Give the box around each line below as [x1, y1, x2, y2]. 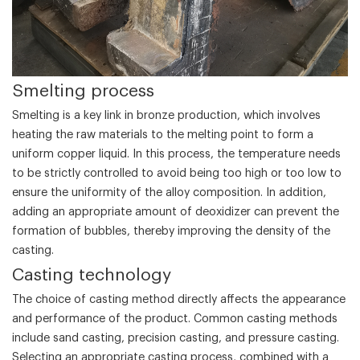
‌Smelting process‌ [12, 82, 154, 100]
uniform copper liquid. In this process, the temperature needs [12, 147, 341, 160]
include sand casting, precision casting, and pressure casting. [12, 331, 339, 344]
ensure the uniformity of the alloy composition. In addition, [12, 186, 326, 198]
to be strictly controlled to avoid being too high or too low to [12, 166, 342, 179]
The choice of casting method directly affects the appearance [12, 292, 346, 305]
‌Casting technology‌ [12, 266, 171, 284]
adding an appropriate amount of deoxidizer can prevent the [12, 205, 339, 218]
